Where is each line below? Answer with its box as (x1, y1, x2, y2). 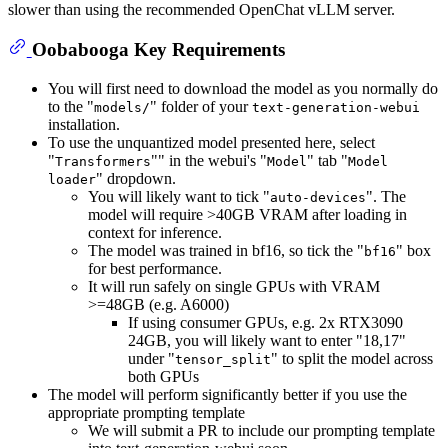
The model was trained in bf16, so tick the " (88, 241, 364, 259)
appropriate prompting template (48, 403, 245, 421)
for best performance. (88, 259, 222, 277)
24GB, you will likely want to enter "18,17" (128, 331, 406, 349)
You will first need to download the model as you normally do (48, 79, 438, 97)
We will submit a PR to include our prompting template (88, 421, 435, 439)
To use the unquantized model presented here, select (48, 133, 375, 151)
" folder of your (150, 97, 252, 115)
